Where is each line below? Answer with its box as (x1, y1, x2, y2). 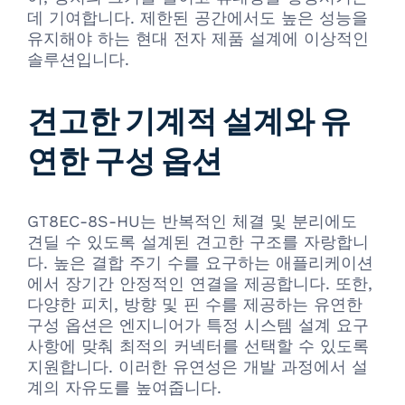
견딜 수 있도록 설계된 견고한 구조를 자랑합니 (27, 232, 369, 252)
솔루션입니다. (27, 49, 129, 69)
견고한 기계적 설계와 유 (27, 100, 351, 140)
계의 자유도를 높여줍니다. (27, 378, 221, 398)
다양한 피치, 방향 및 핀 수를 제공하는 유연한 (27, 295, 363, 315)
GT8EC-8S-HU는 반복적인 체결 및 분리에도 (27, 212, 357, 231)
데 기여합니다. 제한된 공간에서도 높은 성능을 (27, 7, 368, 27)
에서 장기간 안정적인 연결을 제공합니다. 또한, (27, 274, 372, 294)
